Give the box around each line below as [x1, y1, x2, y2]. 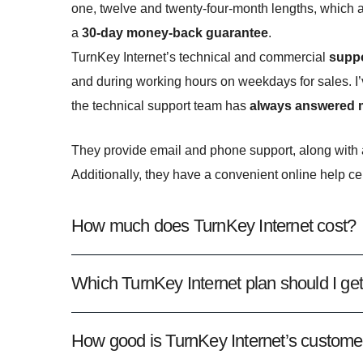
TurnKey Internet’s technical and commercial [71, 49, 329, 64]
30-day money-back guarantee [82, 25, 268, 40]
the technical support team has [71, 98, 250, 113]
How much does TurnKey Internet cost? [71, 216, 357, 237]
